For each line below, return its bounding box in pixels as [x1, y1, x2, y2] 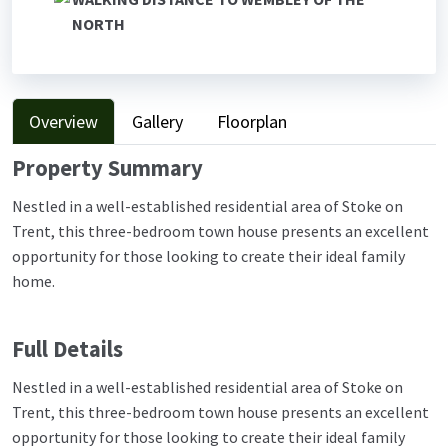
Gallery [132, 109, 183, 133]
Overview [29, 109, 98, 133]
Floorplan [217, 109, 287, 133]
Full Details [12, 335, 123, 363]
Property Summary [12, 153, 203, 182]
